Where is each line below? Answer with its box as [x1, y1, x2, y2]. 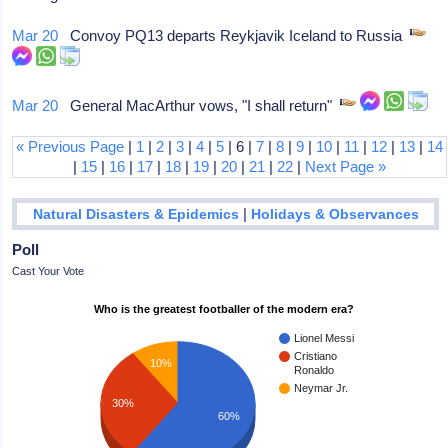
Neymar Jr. [294, 381, 349, 394]
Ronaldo [294, 363, 335, 376]
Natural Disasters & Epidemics [32, 206, 239, 222]
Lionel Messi [294, 331, 355, 344]
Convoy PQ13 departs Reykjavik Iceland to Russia [58, 27, 411, 44]
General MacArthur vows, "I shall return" [58, 97, 341, 114]
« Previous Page [16, 138, 125, 155]
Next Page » [305, 158, 387, 175]
